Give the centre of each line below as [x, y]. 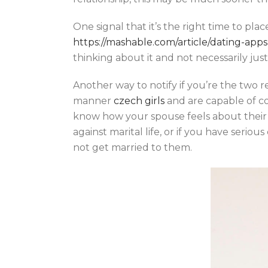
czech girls [139, 101]
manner [93, 101]
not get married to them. [133, 147]
